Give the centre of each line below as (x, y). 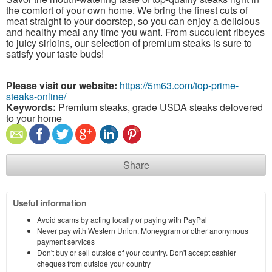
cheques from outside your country (94, 263)
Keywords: (31, 107)
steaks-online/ (36, 97)
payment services (66, 242)
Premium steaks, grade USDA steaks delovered (159, 107)
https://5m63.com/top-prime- (179, 86)
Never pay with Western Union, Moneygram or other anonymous (143, 231)
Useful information (50, 203)
